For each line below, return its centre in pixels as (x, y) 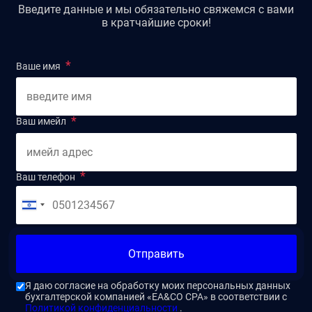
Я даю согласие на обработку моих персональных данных (157, 285)
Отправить (156, 253)
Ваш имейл (41, 121)
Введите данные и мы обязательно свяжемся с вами (156, 9)
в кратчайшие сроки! (156, 22)
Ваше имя (38, 66)
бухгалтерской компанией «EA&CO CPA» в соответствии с (156, 296)
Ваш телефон (45, 177)
